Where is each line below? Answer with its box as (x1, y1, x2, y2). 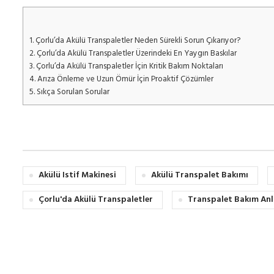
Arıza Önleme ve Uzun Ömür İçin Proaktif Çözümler (35, 73, 213, 86)
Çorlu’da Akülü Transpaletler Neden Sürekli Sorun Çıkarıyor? (34, 34, 240, 48)
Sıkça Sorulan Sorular (35, 86, 109, 99)
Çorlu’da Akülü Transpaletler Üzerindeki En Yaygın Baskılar (35, 47, 237, 61)
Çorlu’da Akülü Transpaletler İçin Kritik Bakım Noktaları (34, 60, 223, 73)
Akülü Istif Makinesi (39, 168, 116, 183)
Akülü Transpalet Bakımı (151, 168, 248, 183)
